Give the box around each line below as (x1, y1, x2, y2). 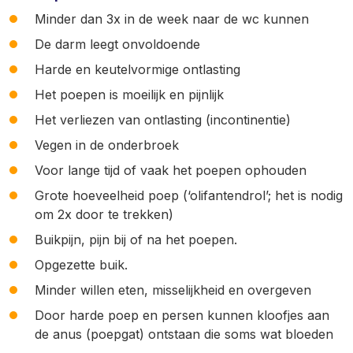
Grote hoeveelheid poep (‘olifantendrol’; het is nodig (35, 188, 343, 203)
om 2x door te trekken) (35, 206, 173, 222)
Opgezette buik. (35, 257, 128, 273)
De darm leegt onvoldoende (35, 36, 200, 52)
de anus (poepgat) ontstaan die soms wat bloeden (35, 326, 333, 342)
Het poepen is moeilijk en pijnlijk (35, 87, 224, 102)
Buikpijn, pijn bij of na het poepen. (35, 232, 237, 247)
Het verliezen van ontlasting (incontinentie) (35, 112, 291, 128)
